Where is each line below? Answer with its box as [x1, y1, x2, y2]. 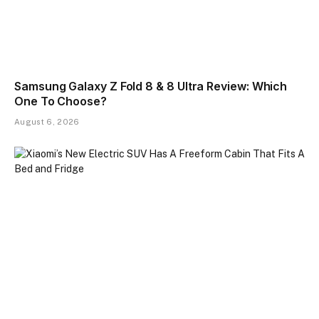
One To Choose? [14, 93, 107, 108]
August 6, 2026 [14, 117, 80, 126]
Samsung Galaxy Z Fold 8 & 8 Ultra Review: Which [14, 78, 288, 93]
